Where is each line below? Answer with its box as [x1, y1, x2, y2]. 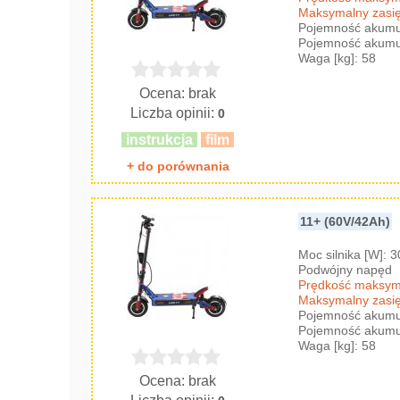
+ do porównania [126, 158, 229, 173]
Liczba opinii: [130, 104, 219, 121]
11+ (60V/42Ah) [300, 213, 391, 229]
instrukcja [126, 131, 194, 147]
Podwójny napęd [298, 262, 393, 277]
